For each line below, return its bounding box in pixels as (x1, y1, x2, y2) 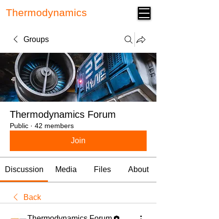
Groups (23, 35, 49, 44)
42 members (35, 122, 74, 130)
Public (10, 122, 28, 130)
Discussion (4, 165, 44, 174)
